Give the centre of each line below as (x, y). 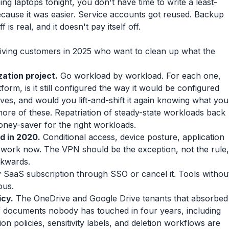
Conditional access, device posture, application (132, 137)
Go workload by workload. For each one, (139, 76)
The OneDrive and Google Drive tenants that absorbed (121, 198)
